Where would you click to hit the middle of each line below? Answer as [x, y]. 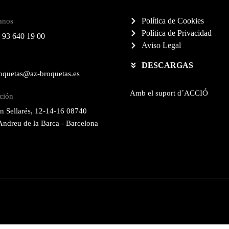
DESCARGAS [167, 65]
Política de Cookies [173, 21]
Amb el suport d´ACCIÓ [169, 93]
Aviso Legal [161, 45]
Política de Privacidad [176, 33]
